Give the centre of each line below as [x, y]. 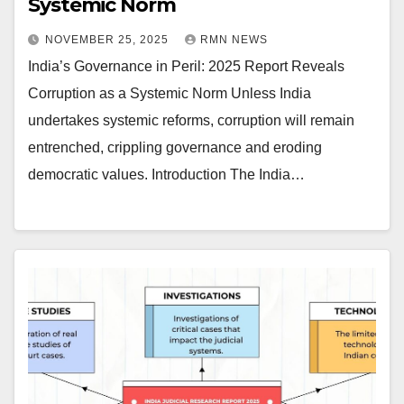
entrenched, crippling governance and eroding [175, 147]
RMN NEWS [234, 39]
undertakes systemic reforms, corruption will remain [191, 120]
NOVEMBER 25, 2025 [109, 39]
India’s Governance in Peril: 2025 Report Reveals [186, 66]
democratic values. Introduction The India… [166, 174]
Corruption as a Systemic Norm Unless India [170, 93]
